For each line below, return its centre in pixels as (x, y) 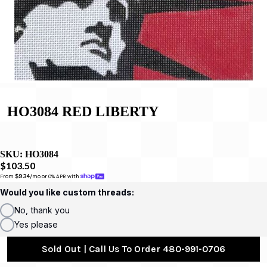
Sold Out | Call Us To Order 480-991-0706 (133, 249)
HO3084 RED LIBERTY (83, 111)
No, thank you (42, 210)
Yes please (36, 224)
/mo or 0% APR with (55, 176)
